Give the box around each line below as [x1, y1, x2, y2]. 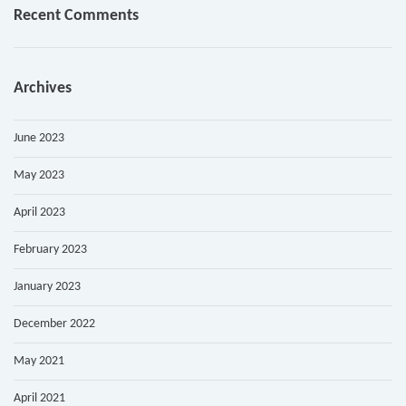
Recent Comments [14, 7, 139, 25]
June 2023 [14, 131, 64, 146]
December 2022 [14, 317, 95, 332]
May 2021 [14, 354, 64, 369]
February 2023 [14, 243, 87, 257]
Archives [14, 80, 72, 98]
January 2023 [14, 280, 81, 295]
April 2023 [14, 206, 65, 220]
